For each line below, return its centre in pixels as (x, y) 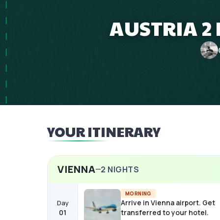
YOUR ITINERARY (104, 131)
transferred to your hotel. (165, 212)
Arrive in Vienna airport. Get (168, 202)
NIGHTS (123, 169)
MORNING (138, 193)
